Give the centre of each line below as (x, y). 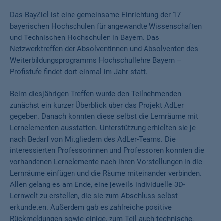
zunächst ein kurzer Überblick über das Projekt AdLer (97, 105)
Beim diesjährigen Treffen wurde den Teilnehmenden (95, 94)
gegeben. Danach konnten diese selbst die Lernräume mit (104, 116)
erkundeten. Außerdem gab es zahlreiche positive (91, 207)
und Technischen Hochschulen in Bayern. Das (85, 37)
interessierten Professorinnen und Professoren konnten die (107, 150)
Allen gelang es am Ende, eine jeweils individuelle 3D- (97, 184)
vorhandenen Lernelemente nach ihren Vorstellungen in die (106, 162)
